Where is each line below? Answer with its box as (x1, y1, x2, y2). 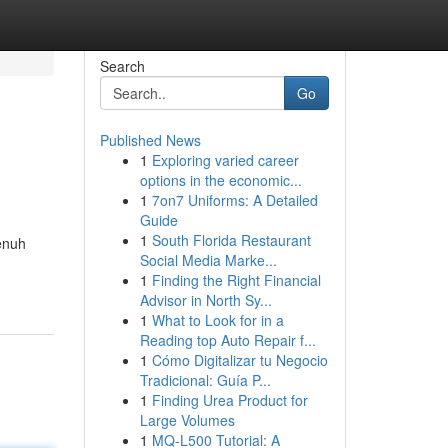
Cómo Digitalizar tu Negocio (151, 350, 328, 370)
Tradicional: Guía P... (139, 370, 271, 390)
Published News (99, 130, 201, 150)
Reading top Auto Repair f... (139, 330, 316, 350)
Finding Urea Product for (151, 390, 308, 410)
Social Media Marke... (139, 250, 277, 270)
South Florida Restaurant (151, 230, 311, 250)
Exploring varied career (151, 150, 299, 170)
